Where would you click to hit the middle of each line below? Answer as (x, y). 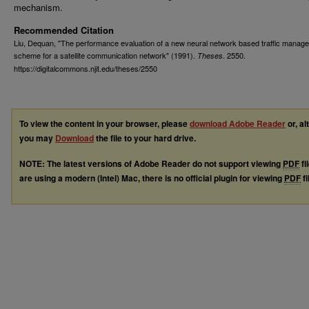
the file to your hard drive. (145, 138)
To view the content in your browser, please (104, 123)
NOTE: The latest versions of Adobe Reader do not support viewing (151, 163)
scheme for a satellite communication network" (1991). (106, 55)
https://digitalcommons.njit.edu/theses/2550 (86, 68)
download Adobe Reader (238, 123)
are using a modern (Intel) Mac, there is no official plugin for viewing (152, 178)
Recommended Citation (64, 30)
